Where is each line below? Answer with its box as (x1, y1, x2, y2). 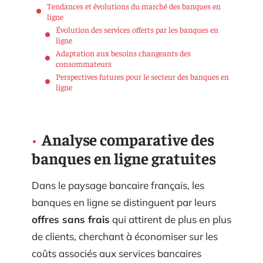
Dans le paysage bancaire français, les (32, 179, 204, 191)
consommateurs (56, 58, 112, 69)
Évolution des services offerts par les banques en (56, 23, 218, 35)
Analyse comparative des (42, 129, 214, 149)
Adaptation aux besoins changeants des (56, 47, 191, 58)
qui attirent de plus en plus (110, 213, 231, 225)
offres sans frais (32, 213, 110, 225)
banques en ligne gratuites (32, 148, 216, 168)
